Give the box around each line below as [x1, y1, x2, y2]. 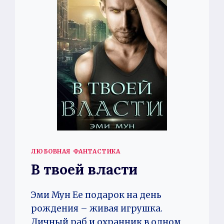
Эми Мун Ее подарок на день [31, 189, 162, 200]
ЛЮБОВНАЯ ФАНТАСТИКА [31, 147, 120, 155]
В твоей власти [31, 160, 138, 178]
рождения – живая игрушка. [31, 202, 163, 214]
